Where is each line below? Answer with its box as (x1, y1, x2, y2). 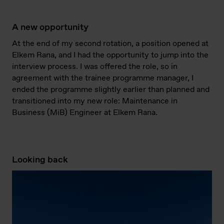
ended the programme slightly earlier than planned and (12, 84, 209, 95)
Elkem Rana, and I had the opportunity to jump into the (12, 50, 208, 61)
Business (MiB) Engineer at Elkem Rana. (12, 107, 157, 118)
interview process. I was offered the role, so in (12, 61, 177, 72)
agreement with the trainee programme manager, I (12, 73, 193, 84)
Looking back (12, 154, 68, 166)
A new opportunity (12, 21, 88, 34)
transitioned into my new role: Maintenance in (12, 96, 177, 107)
